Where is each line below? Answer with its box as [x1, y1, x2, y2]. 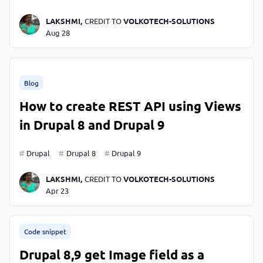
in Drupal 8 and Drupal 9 [19, 117, 165, 133]
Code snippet [24, 227, 66, 237]
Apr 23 [45, 186, 69, 196]
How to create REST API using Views [19, 98, 241, 114]
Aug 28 [45, 28, 70, 38]
